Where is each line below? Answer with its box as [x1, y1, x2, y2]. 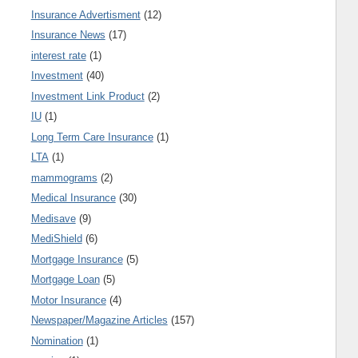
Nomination [30, 334, 83, 347]
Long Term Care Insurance [30, 130, 153, 143]
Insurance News [30, 29, 105, 42]
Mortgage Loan [30, 273, 100, 286]
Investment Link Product [30, 89, 145, 102]
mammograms [30, 171, 97, 184]
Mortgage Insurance [30, 253, 123, 265]
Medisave [30, 212, 76, 225]
